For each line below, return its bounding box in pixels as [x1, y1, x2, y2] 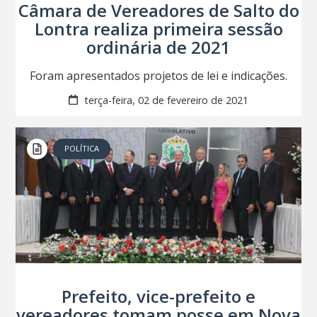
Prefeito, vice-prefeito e [62, 284, 255, 309]
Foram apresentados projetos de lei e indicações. [30, 67, 287, 83]
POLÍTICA [64, 143, 100, 154]
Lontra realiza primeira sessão [34, 16, 283, 40]
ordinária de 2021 [86, 35, 231, 59]
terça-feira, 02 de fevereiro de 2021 [81, 93, 248, 107]
